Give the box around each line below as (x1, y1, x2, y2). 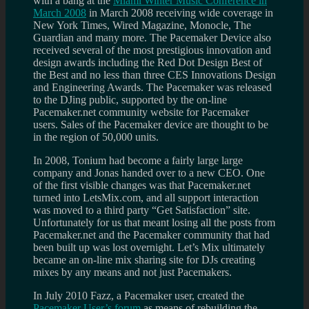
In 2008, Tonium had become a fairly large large (33, 154, 243, 166)
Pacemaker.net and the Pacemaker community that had (33, 228, 270, 241)
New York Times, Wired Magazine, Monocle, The (33, 19, 251, 31)
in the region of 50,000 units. (33, 130, 159, 143)
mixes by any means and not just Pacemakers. (33, 266, 232, 278)
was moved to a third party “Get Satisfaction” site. (33, 203, 250, 216)
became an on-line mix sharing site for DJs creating (33, 253, 255, 266)
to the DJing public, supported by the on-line (33, 93, 227, 106)
